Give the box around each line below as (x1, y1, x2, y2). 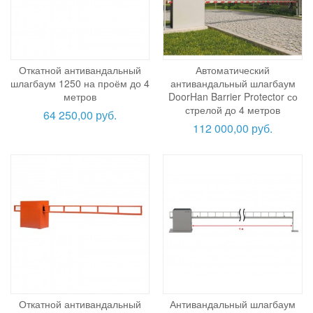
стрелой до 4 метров (185, 103, 281, 117)
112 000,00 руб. (193, 120, 273, 137)
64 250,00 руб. (43, 107, 117, 124)
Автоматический (196, 63, 270, 78)
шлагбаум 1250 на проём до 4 (10, 76, 150, 91)
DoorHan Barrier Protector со (168, 89, 298, 104)
